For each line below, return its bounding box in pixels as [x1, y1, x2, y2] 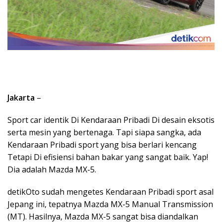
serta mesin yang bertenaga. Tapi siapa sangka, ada [7, 127, 201, 138]
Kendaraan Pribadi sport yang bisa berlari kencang [7, 139, 197, 151]
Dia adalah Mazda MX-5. [7, 164, 96, 175]
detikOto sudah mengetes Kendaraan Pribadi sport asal [7, 186, 214, 198]
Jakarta [7, 92, 35, 104]
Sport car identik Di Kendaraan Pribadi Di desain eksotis [7, 114, 215, 126]
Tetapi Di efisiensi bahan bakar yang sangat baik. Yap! [7, 152, 208, 163]
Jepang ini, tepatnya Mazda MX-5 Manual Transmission [7, 199, 213, 210]
